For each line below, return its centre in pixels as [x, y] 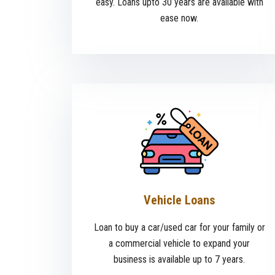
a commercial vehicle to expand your [179, 244]
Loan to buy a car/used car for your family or [179, 228]
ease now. [179, 18]
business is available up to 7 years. [179, 260]
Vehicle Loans [179, 200]
